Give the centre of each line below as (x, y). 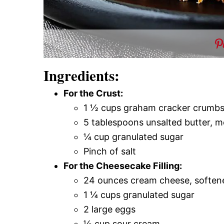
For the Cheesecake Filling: (123, 165)
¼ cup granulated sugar (133, 136)
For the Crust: (93, 93)
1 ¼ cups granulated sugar (139, 194)
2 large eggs (109, 209)
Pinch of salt (110, 151)
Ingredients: (81, 75)
